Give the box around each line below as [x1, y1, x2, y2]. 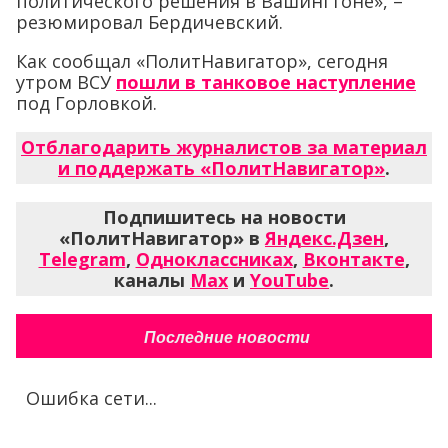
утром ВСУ [16, 69, 116, 94]
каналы [114, 267, 190, 292]
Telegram [38, 246, 126, 271]
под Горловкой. [16, 90, 157, 115]
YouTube [250, 267, 329, 292]
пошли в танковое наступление [116, 69, 416, 94]
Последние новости [143, 328, 310, 346]
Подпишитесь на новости [102, 204, 346, 229]
